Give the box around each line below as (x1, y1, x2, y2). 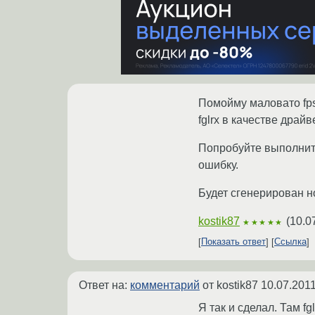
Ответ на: (79, 278, 130, 291)
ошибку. (198, 158, 238, 171)
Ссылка (274, 236, 307, 247)
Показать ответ (201, 236, 266, 247)
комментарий (130, 278, 200, 291)
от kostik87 (200, 278, 261, 291)
